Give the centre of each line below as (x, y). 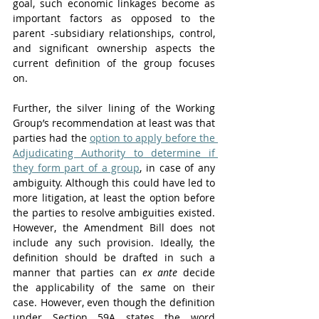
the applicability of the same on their (114, 287)
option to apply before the (152, 138)
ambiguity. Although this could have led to (114, 183)
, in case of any (178, 168)
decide (197, 272)
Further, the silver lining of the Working (114, 108)
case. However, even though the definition (114, 302)
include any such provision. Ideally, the (114, 242)
